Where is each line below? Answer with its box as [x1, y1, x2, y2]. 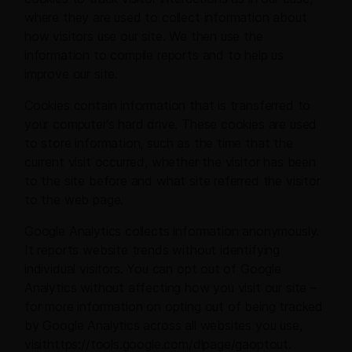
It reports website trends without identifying [24, 242, 280, 258]
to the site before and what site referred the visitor [24, 173, 321, 189]
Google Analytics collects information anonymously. [24, 223, 320, 240]
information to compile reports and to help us [24, 47, 284, 64]
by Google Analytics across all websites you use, [24, 317, 302, 334]
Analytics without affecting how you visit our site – [24, 280, 317, 296]
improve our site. [24, 66, 119, 82]
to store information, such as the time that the [24, 135, 293, 152]
